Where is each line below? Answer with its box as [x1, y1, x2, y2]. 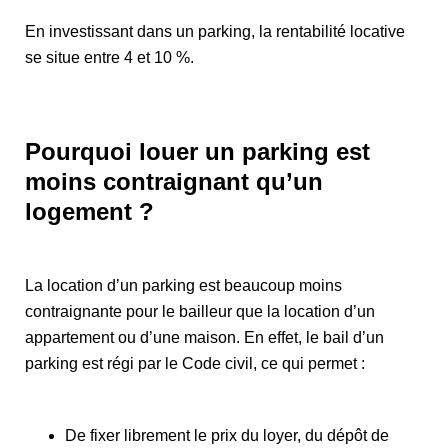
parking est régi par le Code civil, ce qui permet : [25, 354, 365, 372]
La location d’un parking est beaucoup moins [25, 276, 342, 294]
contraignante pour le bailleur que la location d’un [25, 302, 375, 320]
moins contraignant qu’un [25, 167, 323, 195]
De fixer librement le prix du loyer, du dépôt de [65, 426, 389, 444]
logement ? [25, 197, 154, 225]
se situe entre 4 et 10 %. [25, 48, 194, 66]
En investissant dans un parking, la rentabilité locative [25, 22, 405, 40]
